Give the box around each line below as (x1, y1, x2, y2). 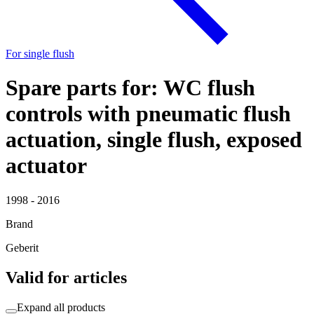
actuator (6, 153, 87, 179)
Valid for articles (6, 268, 127, 287)
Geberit (6, 241, 39, 254)
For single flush (6, 48, 74, 60)
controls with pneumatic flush (6, 101, 291, 127)
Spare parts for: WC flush (6, 75, 255, 101)
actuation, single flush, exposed (6, 127, 302, 153)
